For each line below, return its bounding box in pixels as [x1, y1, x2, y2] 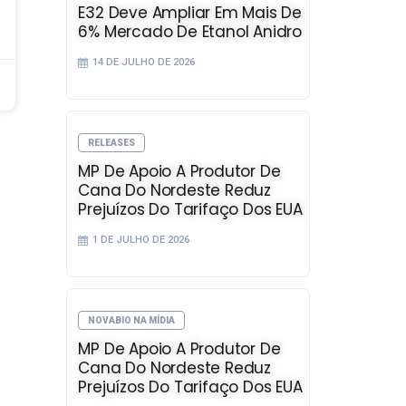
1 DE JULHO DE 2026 [92, 233, 190, 246]
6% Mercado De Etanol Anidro [78, 20, 303, 43]
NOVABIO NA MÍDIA [88, 314, 176, 325]
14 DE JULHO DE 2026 [92, 55, 196, 68]
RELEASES [88, 137, 136, 148]
